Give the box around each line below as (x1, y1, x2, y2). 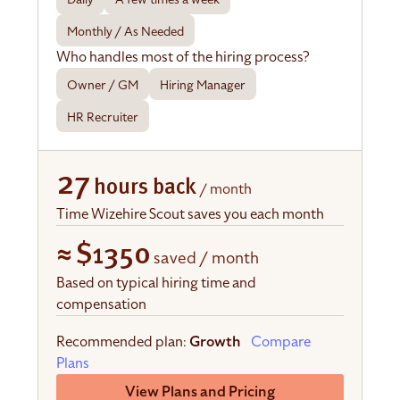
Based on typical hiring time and (56, 273, 257, 294)
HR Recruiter (67, 109, 139, 127)
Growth (189, 332, 242, 353)
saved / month (154, 246, 260, 270)
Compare (251, 332, 312, 353)
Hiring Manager (160, 77, 246, 95)
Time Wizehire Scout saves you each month (56, 204, 325, 225)
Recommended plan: (56, 332, 190, 353)
